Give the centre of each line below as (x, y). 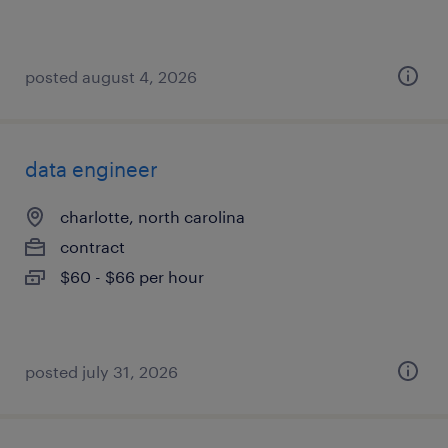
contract (92, 246)
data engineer (91, 169)
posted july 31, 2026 (101, 371)
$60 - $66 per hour (132, 276)
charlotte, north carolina (152, 216)
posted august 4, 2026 (111, 76)
